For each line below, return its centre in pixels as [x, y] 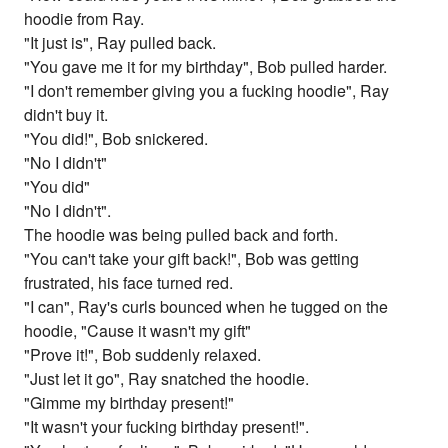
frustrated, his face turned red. [129, 283]
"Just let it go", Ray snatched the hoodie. [167, 379]
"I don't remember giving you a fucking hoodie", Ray [207, 91]
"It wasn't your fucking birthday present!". [167, 427]
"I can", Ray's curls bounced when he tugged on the [206, 307]
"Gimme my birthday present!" [129, 403]
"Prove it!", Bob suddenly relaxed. [143, 355]
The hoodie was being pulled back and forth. [181, 235]
